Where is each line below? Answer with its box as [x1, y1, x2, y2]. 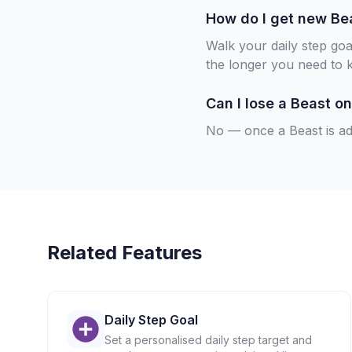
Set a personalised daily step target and [104, 333, 312, 346]
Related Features [46, 241, 202, 264]
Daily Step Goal [104, 312, 198, 328]
